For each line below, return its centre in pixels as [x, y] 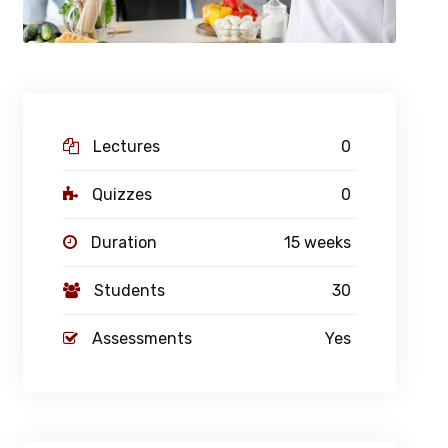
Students [129, 291]
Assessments [141, 339]
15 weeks [317, 243]
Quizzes [121, 195]
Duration [123, 243]
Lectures [126, 147]
